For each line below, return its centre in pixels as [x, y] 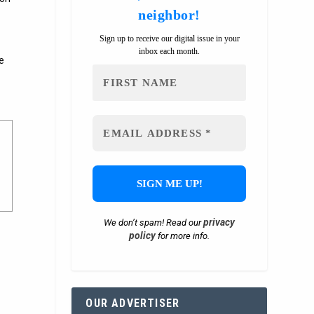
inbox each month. [170, 52]
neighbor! [169, 15]
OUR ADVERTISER [133, 303]
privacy [219, 223]
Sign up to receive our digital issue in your [169, 39]
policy [143, 236]
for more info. [183, 236]
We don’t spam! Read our [154, 223]
